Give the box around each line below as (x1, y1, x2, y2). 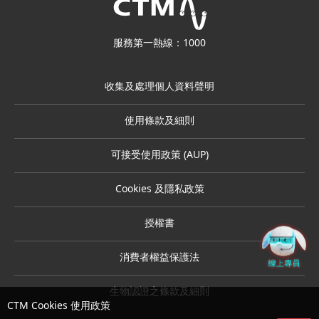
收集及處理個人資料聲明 (105, 83, 214, 93)
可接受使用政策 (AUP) (110, 151, 209, 161)
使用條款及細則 (125, 117, 194, 127)
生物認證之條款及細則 (110, 288, 209, 298)
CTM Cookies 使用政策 (7, 302, 110, 311)
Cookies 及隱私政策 (115, 185, 204, 195)
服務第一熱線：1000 (113, 39, 206, 49)
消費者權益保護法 (120, 253, 199, 263)
